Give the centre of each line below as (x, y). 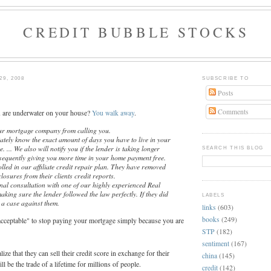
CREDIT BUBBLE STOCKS (136, 32)
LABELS (214, 195)
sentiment (216, 243)
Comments (232, 111)
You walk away (113, 113)
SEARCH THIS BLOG (233, 148)
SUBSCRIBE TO (226, 78)
